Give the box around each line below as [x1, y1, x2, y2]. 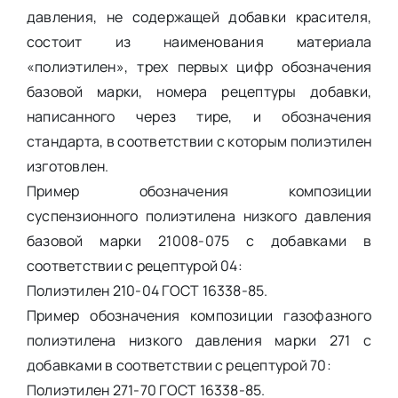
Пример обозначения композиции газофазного [26, 305, 372, 325]
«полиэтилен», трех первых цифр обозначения [26, 56, 372, 76]
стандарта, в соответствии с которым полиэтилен [26, 131, 372, 151]
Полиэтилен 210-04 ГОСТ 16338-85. [26, 280, 268, 300]
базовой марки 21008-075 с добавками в [26, 230, 372, 251]
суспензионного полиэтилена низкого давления [26, 205, 372, 226]
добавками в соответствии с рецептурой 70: [26, 354, 331, 375]
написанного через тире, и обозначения [26, 106, 372, 126]
